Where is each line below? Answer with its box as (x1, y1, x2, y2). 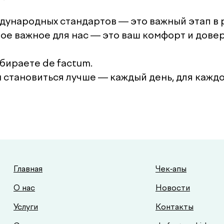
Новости (155, 182, 190, 192)
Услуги (13, 201, 38, 211)
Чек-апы (155, 163, 186, 173)
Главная (13, 163, 42, 173)
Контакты (155, 201, 193, 211)
